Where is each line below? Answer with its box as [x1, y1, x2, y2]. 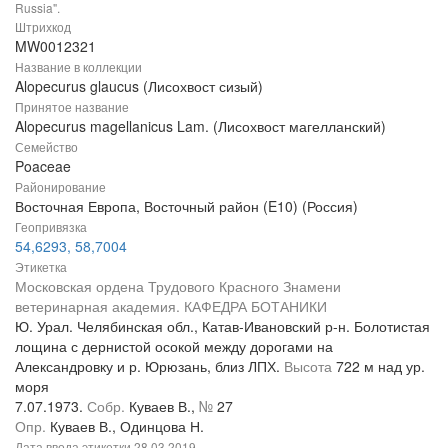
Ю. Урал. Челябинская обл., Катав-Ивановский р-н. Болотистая [15, 316, 430, 337]
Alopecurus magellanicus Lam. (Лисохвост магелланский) [15, 116, 386, 137]
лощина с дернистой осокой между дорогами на [15, 336, 333, 357]
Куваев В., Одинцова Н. [50, 416, 204, 437]
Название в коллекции [15, 58, 142, 76]
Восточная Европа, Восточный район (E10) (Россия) [15, 196, 358, 217]
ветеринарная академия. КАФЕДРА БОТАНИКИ [15, 296, 327, 317]
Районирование [15, 178, 106, 196]
